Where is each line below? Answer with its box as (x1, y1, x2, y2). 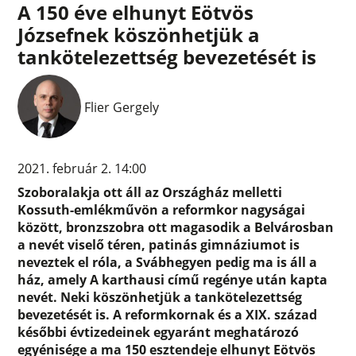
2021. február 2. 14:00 (17, 159, 147, 177)
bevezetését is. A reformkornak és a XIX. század (17, 305, 318, 323)
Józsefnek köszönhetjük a (17, 21, 261, 48)
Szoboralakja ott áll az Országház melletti (17, 183, 283, 201)
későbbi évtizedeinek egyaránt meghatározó (17, 323, 300, 341)
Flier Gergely (84, 98, 160, 116)
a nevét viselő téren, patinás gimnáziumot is (17, 235, 300, 253)
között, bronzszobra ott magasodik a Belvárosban (17, 218, 335, 236)
